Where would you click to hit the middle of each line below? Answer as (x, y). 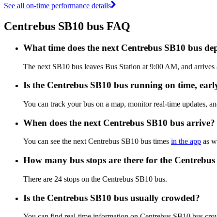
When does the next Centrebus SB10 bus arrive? (119, 123)
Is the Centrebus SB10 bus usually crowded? (112, 198)
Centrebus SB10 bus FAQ (67, 26)
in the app (186, 141)
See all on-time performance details (57, 5)
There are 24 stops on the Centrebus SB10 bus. (95, 179)
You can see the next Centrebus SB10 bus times (97, 141)
